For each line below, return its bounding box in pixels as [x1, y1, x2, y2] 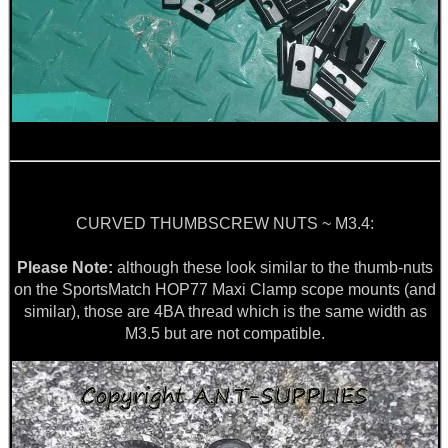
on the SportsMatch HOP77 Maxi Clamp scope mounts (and [14, 280, 436, 298]
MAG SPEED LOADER [8, 116, 144, 132]
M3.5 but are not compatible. [125, 324, 325, 342]
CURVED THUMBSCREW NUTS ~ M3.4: [76, 214, 374, 232]
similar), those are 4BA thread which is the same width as [23, 302, 427, 320]
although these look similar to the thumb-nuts [113, 258, 433, 276]
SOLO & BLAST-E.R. [8, 206, 132, 222]
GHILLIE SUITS [8, 296, 101, 312]
